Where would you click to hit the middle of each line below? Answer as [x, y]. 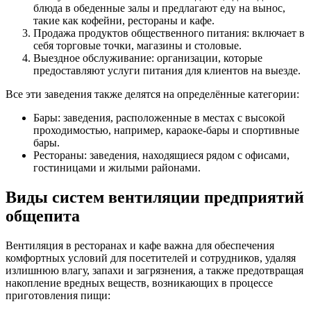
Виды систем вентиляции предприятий [155, 197]
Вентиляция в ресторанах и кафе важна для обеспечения [140, 245]
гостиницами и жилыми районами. [117, 168]
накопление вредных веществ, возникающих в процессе [139, 283]
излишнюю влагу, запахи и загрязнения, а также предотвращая [154, 270]
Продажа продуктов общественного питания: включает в [169, 33]
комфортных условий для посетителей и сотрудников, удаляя [151, 258]
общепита [43, 216]
